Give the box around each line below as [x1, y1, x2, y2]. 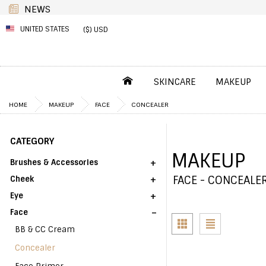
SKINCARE [153, 76, 196, 88]
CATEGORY [10, 135, 54, 147]
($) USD [83, 24, 108, 34]
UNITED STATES [20, 24, 69, 34]
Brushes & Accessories [10, 157, 98, 167]
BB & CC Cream [15, 224, 75, 235]
